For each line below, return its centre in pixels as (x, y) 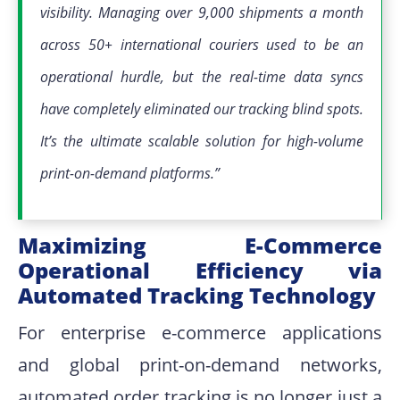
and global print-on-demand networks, (200, 364)
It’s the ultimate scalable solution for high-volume (202, 141)
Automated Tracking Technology (197, 295)
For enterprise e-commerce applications (200, 332)
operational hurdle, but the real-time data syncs (202, 76)
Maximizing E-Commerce (200, 245)
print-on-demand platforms (125, 173)
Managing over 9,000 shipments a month (231, 12)
